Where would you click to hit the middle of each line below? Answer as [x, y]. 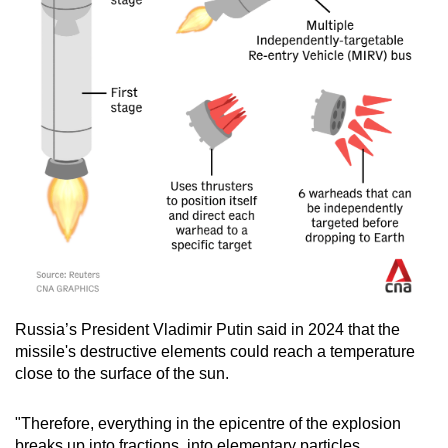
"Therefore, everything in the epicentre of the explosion [208, 424]
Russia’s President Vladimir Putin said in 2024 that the [207, 330]
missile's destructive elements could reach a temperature [215, 352]
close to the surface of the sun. [122, 374]
